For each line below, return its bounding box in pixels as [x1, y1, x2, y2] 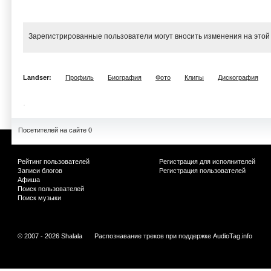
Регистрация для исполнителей [159, 158, 255, 165]
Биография [108, 74, 142, 81]
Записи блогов [18, 167, 62, 174]
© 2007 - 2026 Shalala [18, 232, 82, 240]
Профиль [65, 74, 94, 81]
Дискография [218, 74, 258, 81]
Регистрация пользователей [159, 167, 246, 174]
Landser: [23, 74, 53, 81]
